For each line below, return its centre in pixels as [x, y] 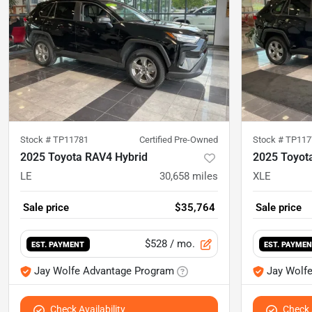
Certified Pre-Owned [179, 140]
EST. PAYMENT [58, 245]
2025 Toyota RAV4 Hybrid [84, 157]
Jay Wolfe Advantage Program [104, 271]
